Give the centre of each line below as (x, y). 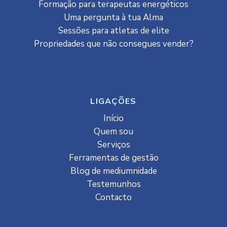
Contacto (113, 198)
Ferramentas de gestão (113, 158)
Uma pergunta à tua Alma (113, 18)
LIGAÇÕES (113, 102)
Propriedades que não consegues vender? (113, 44)
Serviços (113, 145)
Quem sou (113, 132)
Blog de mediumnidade (113, 171)
